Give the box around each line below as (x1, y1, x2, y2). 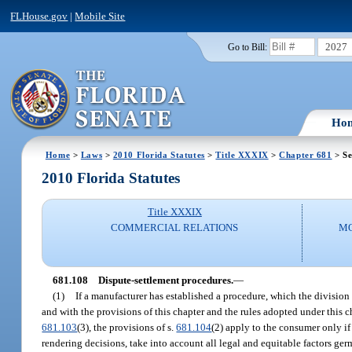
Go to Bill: (227, 42, 267, 52)
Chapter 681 (279, 149, 332, 159)
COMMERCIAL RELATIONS (111, 222, 239, 234)
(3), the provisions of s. (77, 321, 177, 333)
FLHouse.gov (10, 9, 68, 22)
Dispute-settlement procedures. (98, 273, 234, 286)
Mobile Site (75, 9, 126, 22)
